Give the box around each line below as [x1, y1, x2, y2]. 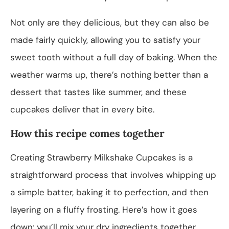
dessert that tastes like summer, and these [10, 86, 187, 98]
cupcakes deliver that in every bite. [10, 103, 154, 115]
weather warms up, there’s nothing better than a [10, 68, 208, 80]
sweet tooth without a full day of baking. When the [10, 51, 217, 63]
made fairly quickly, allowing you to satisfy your [10, 34, 200, 45]
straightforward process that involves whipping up [10, 169, 216, 180]
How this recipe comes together [10, 126, 165, 140]
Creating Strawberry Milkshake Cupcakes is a [10, 151, 193, 163]
